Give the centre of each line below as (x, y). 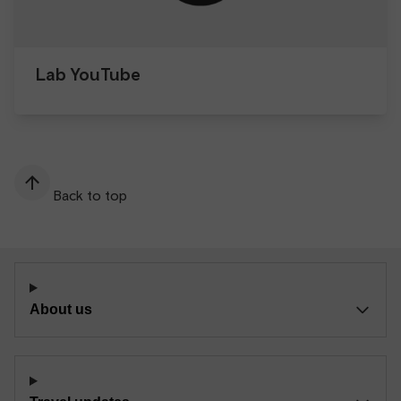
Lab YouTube (88, 74)
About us (61, 309)
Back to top (90, 195)
